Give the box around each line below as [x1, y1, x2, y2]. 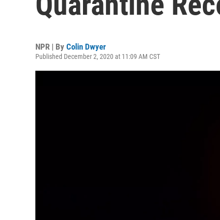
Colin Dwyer [66, 42, 106, 52]
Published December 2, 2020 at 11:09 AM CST [35, 53, 160, 60]
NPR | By [35, 42, 66, 52]
